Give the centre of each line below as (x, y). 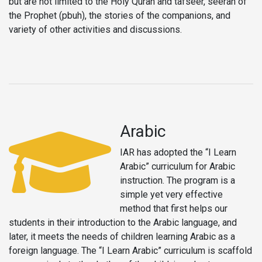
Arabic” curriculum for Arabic (177, 166)
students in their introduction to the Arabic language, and (123, 222)
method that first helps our (174, 208)
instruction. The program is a (177, 180)
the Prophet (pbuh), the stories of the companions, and (120, 15)
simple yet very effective (171, 194)
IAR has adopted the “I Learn (178, 152)
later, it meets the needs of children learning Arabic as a (122, 236)
